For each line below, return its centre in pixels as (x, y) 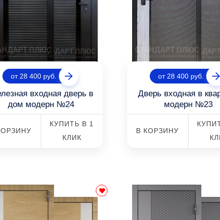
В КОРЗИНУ (158, 131)
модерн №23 (189, 104)
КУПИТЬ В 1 (72, 124)
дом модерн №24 (41, 104)
